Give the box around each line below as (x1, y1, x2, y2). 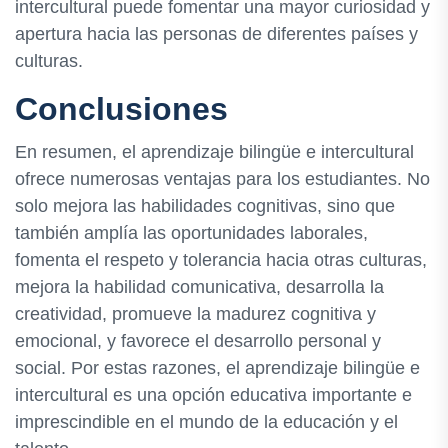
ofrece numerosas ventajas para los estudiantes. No (15, 168, 430, 189)
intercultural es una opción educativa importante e (15, 384, 412, 405)
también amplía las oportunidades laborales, (15, 222, 368, 243)
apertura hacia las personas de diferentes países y (15, 23, 418, 44)
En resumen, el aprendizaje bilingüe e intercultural (15, 141, 414, 162)
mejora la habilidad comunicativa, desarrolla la (15, 276, 384, 297)
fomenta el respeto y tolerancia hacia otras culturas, (15, 249, 427, 270)
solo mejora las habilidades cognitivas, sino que (15, 195, 395, 216)
